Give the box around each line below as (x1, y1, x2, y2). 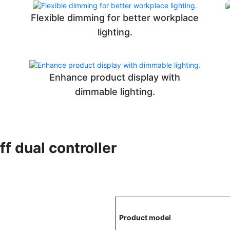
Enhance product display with (49, 72, 181, 83)
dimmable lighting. (74, 86, 155, 98)
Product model (119, 213, 171, 222)
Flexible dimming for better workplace (31, 12, 199, 24)
